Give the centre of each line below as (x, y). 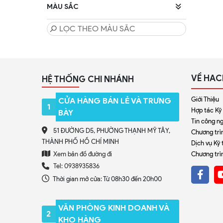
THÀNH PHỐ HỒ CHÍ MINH (80, 142)
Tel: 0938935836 (76, 166)
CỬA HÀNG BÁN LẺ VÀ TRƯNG (114, 101)
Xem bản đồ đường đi (82, 154)
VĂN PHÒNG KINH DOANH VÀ (113, 208)
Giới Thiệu (205, 99)
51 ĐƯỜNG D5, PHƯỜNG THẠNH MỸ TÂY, (111, 131)
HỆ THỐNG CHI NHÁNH (88, 79)
